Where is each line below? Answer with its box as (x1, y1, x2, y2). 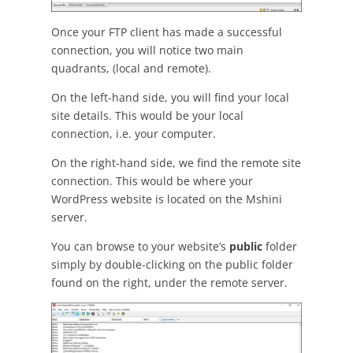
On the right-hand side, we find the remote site (50, 155, 301, 171)
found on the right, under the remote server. (50, 275, 288, 291)
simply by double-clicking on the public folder (50, 257, 293, 273)
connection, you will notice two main (50, 43, 243, 58)
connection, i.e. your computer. (50, 126, 216, 142)
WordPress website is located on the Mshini (50, 191, 282, 207)
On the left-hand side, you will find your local (50, 90, 289, 106)
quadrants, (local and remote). (50, 61, 211, 76)
